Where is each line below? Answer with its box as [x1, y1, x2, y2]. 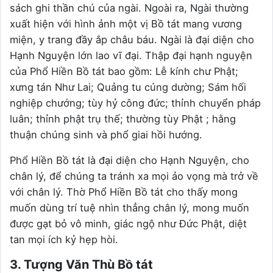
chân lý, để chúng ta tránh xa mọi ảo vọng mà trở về [10, 170, 258, 183]
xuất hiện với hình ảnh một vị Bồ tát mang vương [10, 18, 242, 30]
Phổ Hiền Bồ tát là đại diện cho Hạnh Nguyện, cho [10, 154, 249, 167]
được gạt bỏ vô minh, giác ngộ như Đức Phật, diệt [10, 218, 247, 230]
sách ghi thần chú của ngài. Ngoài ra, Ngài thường [10, 2, 249, 15]
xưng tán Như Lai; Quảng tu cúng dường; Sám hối [10, 81, 246, 94]
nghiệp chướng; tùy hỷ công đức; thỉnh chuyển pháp [10, 97, 261, 110]
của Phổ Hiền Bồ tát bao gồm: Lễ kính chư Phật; [10, 65, 238, 78]
